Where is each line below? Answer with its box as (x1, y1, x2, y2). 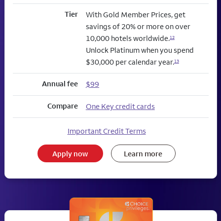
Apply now (52, 148, 88, 158)
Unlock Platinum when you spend (85, 45, 194, 55)
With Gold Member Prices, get (85, 10, 185, 20)
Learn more (124, 148, 163, 158)
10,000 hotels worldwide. (85, 34, 170, 43)
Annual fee (41, 79, 78, 89)
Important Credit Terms (67, 126, 146, 136)
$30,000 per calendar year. (85, 57, 174, 67)
